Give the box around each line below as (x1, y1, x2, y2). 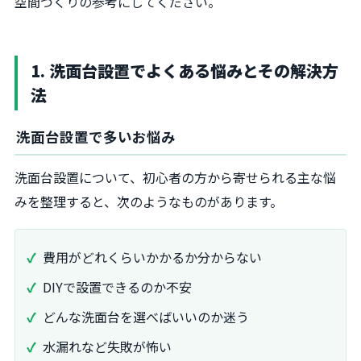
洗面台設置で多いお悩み (16, 127, 176, 147)
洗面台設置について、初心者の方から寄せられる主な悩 (15, 168, 336, 188)
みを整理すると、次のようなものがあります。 (15, 192, 283, 212)
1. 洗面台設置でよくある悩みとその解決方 (31, 59, 338, 82)
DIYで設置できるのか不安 (43, 277, 192, 297)
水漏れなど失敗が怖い (43, 336, 172, 356)
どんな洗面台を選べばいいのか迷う (43, 307, 249, 327)
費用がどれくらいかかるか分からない (43, 247, 262, 268)
